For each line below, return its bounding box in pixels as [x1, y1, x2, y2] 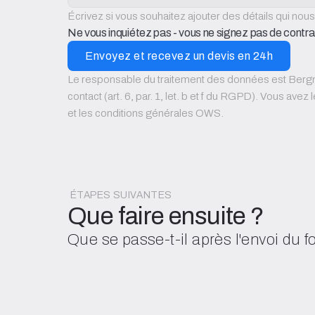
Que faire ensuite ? [67, 197, 264, 234]
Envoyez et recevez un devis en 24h [85, 47, 273, 65]
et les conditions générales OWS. [67, 105, 224, 121]
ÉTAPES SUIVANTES [70, 187, 172, 202]
